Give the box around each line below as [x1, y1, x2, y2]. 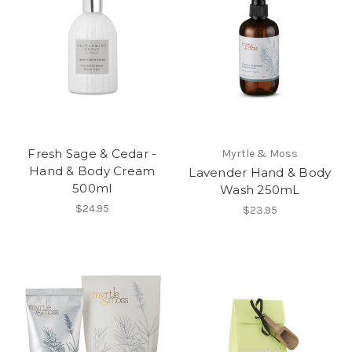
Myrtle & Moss [222, 146, 299, 160]
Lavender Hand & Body [189, 164, 332, 180]
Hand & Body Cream [29, 163, 156, 178]
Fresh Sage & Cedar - [27, 145, 157, 161]
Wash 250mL [220, 181, 300, 197]
